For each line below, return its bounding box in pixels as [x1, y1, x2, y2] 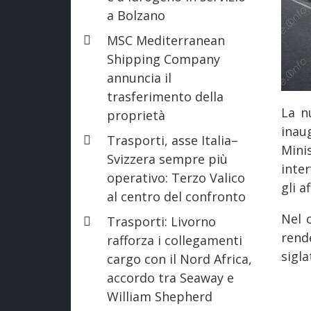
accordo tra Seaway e [107, 269, 234, 286]
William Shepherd [107, 287, 212, 305]
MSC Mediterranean [107, 31, 225, 49]
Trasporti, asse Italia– [107, 131, 238, 149]
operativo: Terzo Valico [107, 169, 245, 186]
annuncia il [107, 69, 171, 86]
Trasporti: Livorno [107, 212, 216, 230]
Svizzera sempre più [107, 150, 228, 167]
